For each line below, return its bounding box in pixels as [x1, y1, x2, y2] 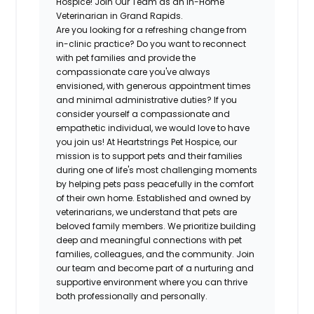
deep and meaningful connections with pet [56, 233, 243, 246]
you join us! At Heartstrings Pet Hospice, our [56, 135, 238, 148]
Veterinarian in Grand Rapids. [56, 9, 184, 22]
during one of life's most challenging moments [56, 163, 258, 176]
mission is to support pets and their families [56, 149, 243, 162]
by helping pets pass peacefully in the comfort [56, 177, 254, 190]
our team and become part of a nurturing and [56, 261, 254, 274]
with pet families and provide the [56, 51, 196, 64]
